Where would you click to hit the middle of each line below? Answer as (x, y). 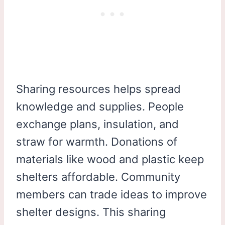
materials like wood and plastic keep (110, 159)
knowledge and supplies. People (100, 106)
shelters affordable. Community (98, 177)
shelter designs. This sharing (91, 212)
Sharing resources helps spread (98, 89)
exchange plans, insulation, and (97, 124)
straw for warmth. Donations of (97, 141)
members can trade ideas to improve (111, 194)
